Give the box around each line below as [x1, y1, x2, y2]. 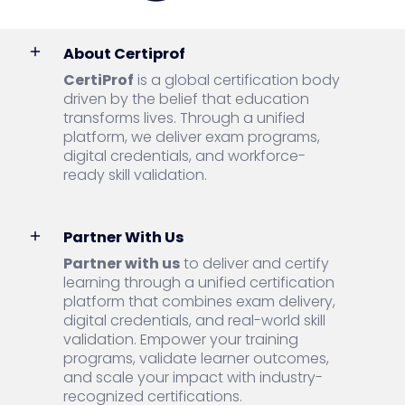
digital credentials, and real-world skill [63, 310, 325, 332]
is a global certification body [134, 70, 340, 90]
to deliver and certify [180, 253, 329, 275]
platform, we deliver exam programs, [63, 127, 320, 147]
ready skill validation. [63, 165, 207, 185]
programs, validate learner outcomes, [63, 348, 329, 370]
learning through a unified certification [63, 272, 334, 294]
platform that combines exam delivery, [63, 291, 335, 313]
